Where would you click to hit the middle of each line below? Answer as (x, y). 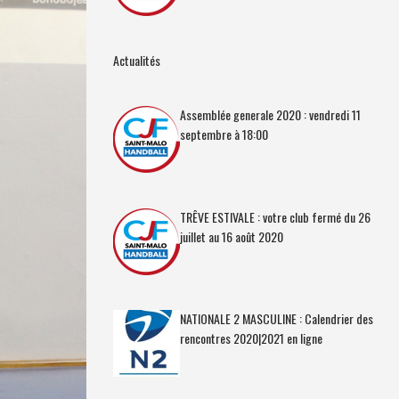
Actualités (136, 60)
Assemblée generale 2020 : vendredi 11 (270, 114)
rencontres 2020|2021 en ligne (251, 338)
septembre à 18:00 (224, 134)
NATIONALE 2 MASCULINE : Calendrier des (276, 318)
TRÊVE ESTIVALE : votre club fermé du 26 (275, 216)
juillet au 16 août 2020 (231, 236)
